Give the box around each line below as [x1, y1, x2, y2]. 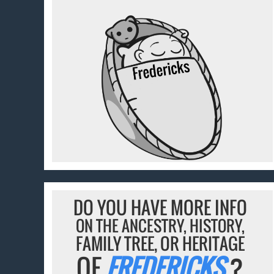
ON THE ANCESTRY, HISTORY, [75, 214, 245, 237]
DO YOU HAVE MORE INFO [73, 194, 247, 221]
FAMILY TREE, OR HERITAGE [75, 231, 245, 256]
